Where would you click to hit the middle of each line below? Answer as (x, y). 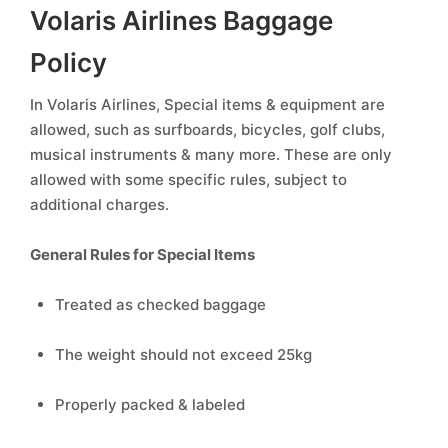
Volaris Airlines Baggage (181, 20)
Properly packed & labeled (152, 404)
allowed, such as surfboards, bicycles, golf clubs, (207, 129)
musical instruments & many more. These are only (211, 154)
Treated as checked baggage (162, 304)
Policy (71, 62)
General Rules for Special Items (144, 254)
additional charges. (101, 204)
